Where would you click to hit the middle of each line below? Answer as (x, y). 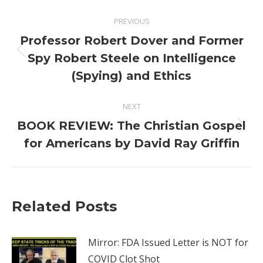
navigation (68, 38)
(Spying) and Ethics (131, 76)
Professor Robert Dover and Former (131, 41)
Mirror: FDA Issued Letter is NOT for (168, 242)
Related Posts (64, 206)
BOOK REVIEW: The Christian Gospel (131, 126)
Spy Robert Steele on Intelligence (131, 58)
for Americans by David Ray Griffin (131, 143)
